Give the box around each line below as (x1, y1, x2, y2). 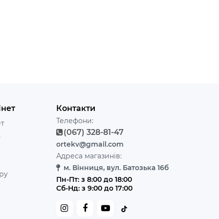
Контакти (56, 104, 95, 113)
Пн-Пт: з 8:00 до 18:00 (56, 175, 132, 184)
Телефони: (56, 116, 93, 125)
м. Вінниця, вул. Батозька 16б (63, 163, 169, 172)
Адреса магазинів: (56, 152, 122, 160)
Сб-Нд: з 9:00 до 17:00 (56, 184, 132, 193)
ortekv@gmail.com (56, 140, 124, 149)
